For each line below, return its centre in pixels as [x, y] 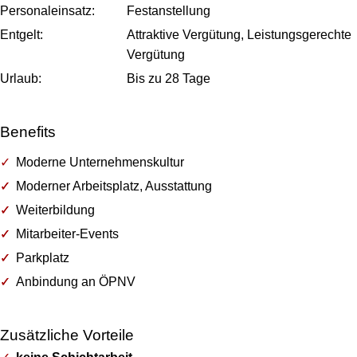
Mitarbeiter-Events [67, 234]
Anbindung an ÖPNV [76, 282]
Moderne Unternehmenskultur [100, 162]
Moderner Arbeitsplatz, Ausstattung [114, 186]
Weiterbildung [55, 210]
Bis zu [145, 78]
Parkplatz [43, 258]
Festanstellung [169, 11]
